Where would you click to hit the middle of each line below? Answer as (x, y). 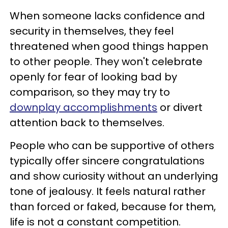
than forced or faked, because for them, (113, 207)
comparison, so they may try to (90, 92)
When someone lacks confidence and (107, 16)
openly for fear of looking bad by (93, 77)
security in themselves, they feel (92, 31)
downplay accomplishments (83, 107)
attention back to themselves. (87, 123)
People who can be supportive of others (112, 146)
